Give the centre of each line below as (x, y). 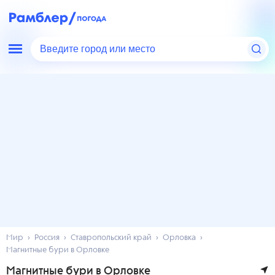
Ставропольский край (111, 238)
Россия (47, 238)
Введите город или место (100, 49)
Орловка (179, 238)
